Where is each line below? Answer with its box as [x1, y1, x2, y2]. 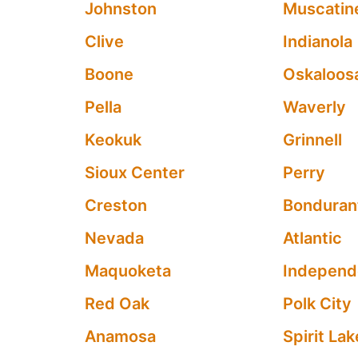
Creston [84, 196, 147, 215]
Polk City [283, 294, 352, 313]
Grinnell [283, 130, 343, 149]
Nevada [84, 229, 144, 248]
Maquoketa [84, 261, 171, 280]
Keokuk [84, 130, 141, 149]
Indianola [283, 32, 353, 51]
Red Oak [84, 294, 149, 313]
